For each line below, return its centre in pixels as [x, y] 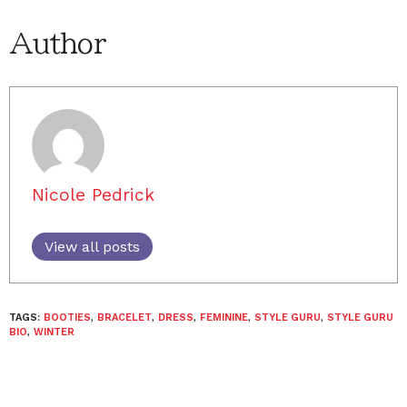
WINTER [54, 332]
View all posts [92, 247]
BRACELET [124, 318]
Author [57, 44]
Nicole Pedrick [93, 195]
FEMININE [224, 318]
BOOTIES [67, 318]
